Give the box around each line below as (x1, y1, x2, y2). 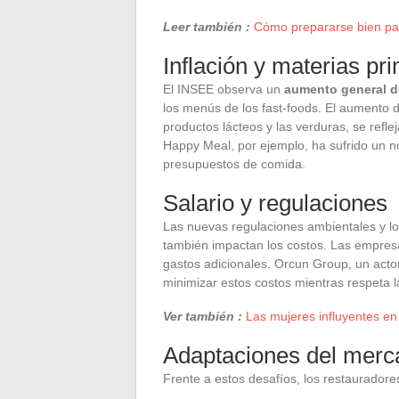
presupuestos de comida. (163, 156, 305, 171)
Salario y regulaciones (163, 189, 387, 216)
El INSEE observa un (163, 81, 284, 96)
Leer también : (163, 19, 250, 34)
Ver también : (163, 308, 242, 323)
